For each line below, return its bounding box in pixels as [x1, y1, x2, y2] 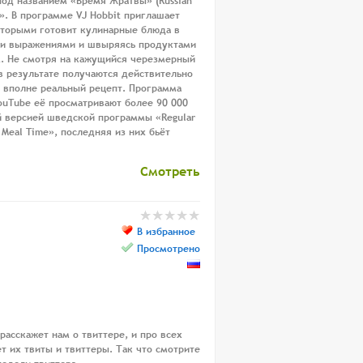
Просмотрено [137, 241, 200, 256]
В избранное [137, 224, 195, 239]
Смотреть [140, 161, 200, 180]
